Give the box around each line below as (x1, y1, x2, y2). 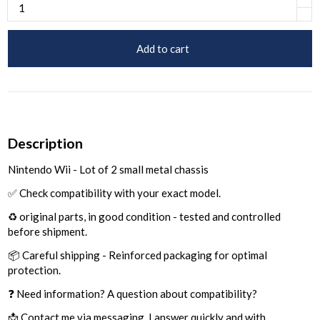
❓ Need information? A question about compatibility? (8, 287, 258, 301)
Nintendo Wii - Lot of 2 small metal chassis (8, 163, 209, 176)
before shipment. (8, 225, 88, 239)
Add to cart (136, 41, 189, 55)
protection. (8, 264, 61, 277)
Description (8, 134, 84, 151)
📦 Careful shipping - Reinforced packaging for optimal (8, 249, 268, 262)
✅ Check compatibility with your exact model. (8, 186, 221, 200)
